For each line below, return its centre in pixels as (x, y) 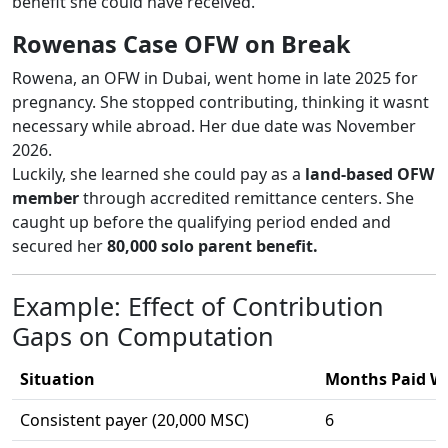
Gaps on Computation (143, 335)
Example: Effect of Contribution (198, 305)
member (45, 197)
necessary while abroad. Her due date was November (214, 125)
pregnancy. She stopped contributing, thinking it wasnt (220, 101)
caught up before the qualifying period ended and (201, 221)
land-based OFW (369, 173)
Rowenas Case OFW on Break (181, 43)
